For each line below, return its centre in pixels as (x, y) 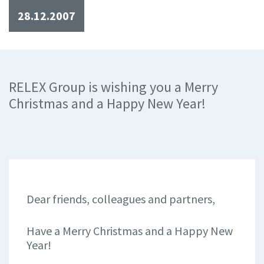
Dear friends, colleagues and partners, (121, 199)
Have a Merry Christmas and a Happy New (130, 231)
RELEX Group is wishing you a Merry (113, 87)
